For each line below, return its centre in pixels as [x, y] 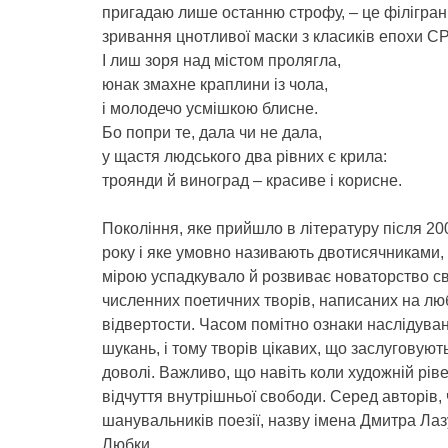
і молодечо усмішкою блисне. [210, 108]
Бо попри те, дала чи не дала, [212, 132]
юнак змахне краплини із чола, [215, 84]
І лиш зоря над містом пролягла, [221, 60]
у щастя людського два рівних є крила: [244, 156]
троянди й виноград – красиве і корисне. [252, 180]
